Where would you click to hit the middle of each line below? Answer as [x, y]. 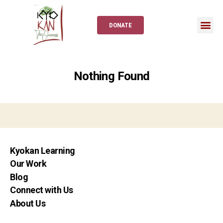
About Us [28, 203]
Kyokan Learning [43, 150]
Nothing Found [111, 76]
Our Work [28, 164]
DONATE [120, 25]
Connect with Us [42, 190]
